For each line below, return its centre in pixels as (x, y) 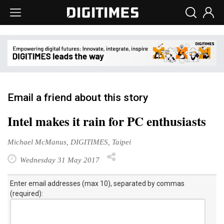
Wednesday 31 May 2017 (59, 159)
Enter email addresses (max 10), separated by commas (97, 183)
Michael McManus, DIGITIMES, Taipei (69, 141)
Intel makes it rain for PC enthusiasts (107, 121)
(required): (26, 193)
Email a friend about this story (78, 97)
